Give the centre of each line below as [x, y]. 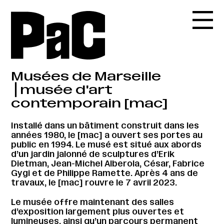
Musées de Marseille [86, 76]
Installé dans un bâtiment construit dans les [105, 126]
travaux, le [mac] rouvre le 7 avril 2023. [94, 183]
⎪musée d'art [62, 89]
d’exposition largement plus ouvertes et [98, 211]
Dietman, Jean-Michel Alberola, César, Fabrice [108, 164]
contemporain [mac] [90, 103]
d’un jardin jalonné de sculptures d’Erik [93, 154]
